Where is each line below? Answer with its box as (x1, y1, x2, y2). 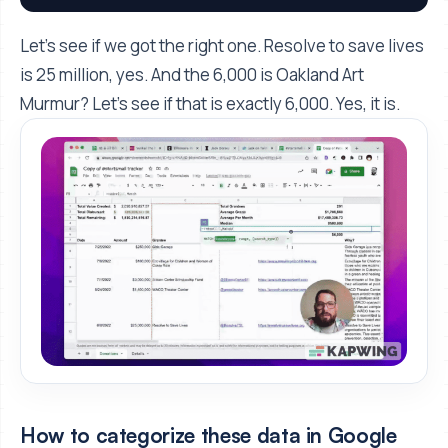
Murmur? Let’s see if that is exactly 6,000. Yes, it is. (20, 92, 400, 116)
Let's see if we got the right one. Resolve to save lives (20, 34, 424, 58)
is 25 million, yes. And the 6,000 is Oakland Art (20, 63, 364, 87)
